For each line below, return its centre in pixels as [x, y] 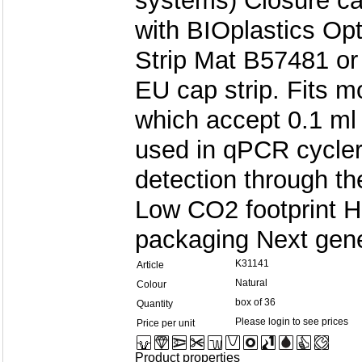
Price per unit [166, 323]
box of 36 [255, 302]
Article [150, 265]
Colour [152, 284]
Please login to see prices [292, 322]
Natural [251, 283]
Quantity [155, 304]
